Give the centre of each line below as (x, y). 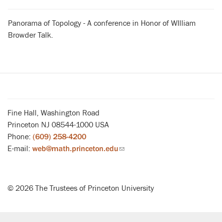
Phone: (20, 137)
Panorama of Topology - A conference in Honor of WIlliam (102, 23)
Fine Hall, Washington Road (54, 113)
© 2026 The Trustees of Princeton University (81, 188)
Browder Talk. (30, 35)
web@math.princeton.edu (75, 149)
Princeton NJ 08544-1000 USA (58, 125)
